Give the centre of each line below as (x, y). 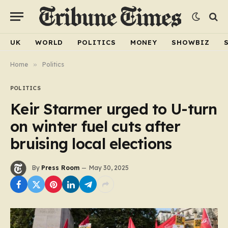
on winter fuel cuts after (95, 126)
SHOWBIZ (191, 42)
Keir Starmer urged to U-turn (114, 109)
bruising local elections (91, 144)
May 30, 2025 (109, 168)
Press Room (60, 168)
